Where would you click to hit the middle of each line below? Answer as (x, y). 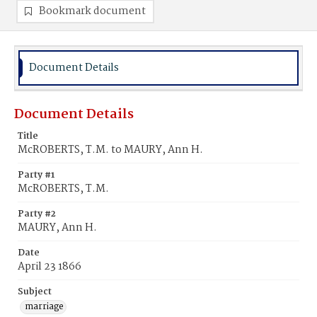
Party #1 (36, 175)
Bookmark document (92, 11)
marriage (44, 307)
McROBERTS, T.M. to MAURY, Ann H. (110, 150)
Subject (35, 292)
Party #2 (37, 214)
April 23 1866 (50, 267)
